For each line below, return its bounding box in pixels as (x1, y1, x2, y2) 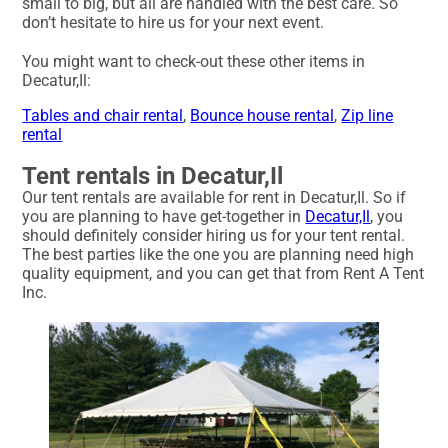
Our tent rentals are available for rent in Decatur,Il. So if (22, 188, 407, 208)
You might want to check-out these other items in (22, 52, 366, 72)
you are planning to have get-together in (22, 207, 306, 227)
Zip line (341, 106, 394, 126)
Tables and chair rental (22, 106, 184, 126)
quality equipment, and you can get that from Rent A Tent (22, 264, 425, 284)
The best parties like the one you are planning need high (22, 245, 415, 265)
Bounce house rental (190, 106, 335, 126)
